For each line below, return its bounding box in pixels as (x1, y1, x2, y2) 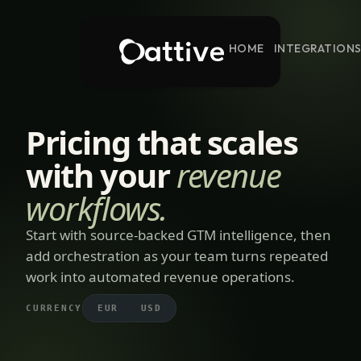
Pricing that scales (26, 120, 298, 164)
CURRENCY (26, 303, 83, 313)
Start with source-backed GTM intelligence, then (26, 226, 331, 244)
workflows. (26, 186, 168, 230)
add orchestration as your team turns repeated (26, 247, 328, 265)
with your (26, 153, 177, 197)
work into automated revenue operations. (26, 268, 295, 286)
